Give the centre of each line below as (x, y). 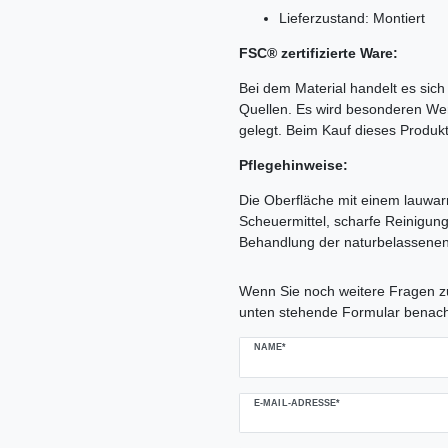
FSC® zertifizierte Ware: (318, 53)
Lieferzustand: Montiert (352, 18)
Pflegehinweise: (293, 165)
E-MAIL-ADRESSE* (297, 402)
